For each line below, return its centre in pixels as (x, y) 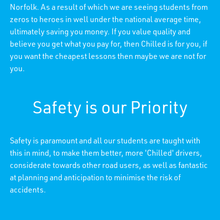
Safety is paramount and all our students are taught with (105, 142)
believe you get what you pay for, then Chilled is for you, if (109, 45)
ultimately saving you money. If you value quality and (100, 33)
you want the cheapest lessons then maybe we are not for (108, 57)
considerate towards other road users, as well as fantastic (109, 166)
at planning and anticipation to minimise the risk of (95, 179)
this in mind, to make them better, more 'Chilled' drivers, (106, 154)
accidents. (28, 191)
